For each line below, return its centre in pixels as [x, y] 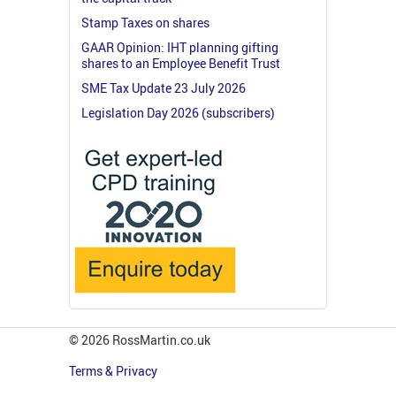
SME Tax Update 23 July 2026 [164, 88]
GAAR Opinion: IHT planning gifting [180, 47]
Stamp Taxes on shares [145, 22]
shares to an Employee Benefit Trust [181, 63]
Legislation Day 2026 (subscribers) [178, 112]
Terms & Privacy [114, 370]
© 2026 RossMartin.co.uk [140, 339]
